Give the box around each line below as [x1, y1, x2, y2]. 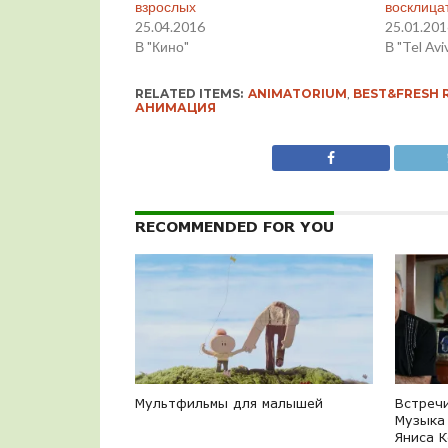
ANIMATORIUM [247, 86, 347, 102]
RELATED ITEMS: [134, 86, 243, 102]
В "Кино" [134, 38, 189, 56]
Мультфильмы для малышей [134, 395, 323, 412]
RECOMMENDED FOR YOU [134, 218, 334, 236]
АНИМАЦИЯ [134, 100, 216, 116]
